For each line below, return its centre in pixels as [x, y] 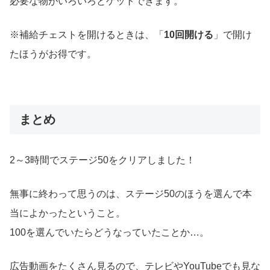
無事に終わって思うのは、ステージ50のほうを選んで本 [131, 194]
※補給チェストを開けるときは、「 [87, 35]
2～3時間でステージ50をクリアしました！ [102, 160]
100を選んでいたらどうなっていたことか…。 [109, 233]
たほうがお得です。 [53, 54]
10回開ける [189, 35]
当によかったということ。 [67, 213]
